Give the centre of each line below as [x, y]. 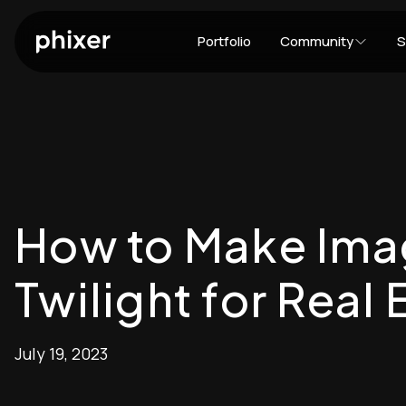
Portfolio [224, 41]
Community [317, 41]
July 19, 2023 [61, 353]
